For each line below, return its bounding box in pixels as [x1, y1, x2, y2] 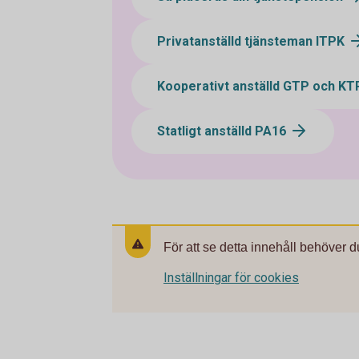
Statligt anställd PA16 [157, 123, 289, 139]
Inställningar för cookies [163, 270, 299, 286]
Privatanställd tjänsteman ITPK [157, 34, 348, 50]
